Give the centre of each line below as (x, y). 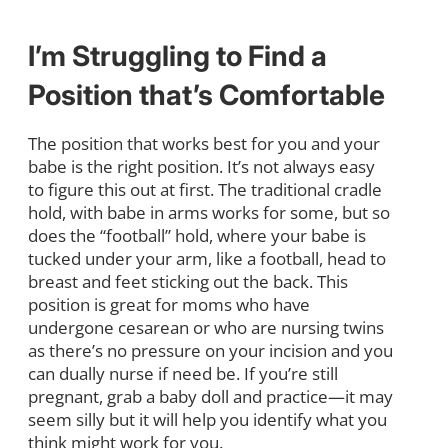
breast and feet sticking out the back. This (188, 281)
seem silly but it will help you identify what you (207, 419)
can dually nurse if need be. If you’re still (183, 373)
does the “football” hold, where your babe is (197, 235)
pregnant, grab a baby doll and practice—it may (210, 396)
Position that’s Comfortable (206, 94)
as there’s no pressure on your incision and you (210, 350)
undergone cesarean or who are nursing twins (206, 327)
